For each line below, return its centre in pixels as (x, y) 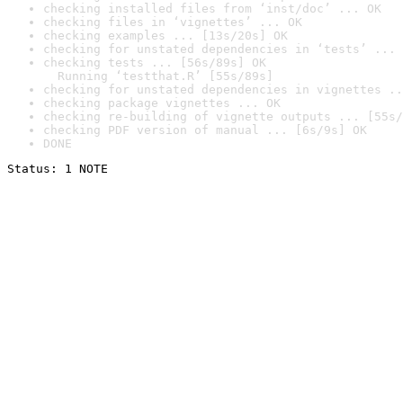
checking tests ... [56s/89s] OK (155, 63)
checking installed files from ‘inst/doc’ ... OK (212, 9)
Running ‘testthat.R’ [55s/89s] (158, 76)
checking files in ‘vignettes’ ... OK (173, 22)
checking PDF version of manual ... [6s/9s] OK (205, 130)
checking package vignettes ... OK (162, 103)
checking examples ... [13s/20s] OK (166, 36)
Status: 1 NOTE (58, 169)
